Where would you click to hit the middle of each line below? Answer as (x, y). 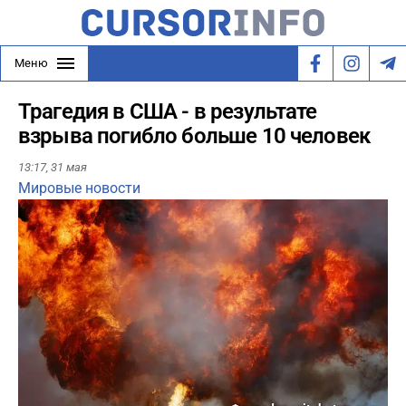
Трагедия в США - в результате (168, 111)
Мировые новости (79, 188)
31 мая (69, 168)
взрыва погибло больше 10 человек (194, 136)
